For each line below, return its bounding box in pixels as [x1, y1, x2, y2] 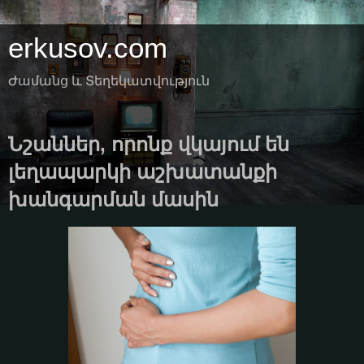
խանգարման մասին [8, 188, 219, 210]
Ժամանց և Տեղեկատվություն [8, 74, 210, 88]
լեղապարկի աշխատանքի [8, 161, 277, 183]
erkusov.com [8, 32, 167, 63]
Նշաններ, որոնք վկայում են [8, 133, 289, 155]
